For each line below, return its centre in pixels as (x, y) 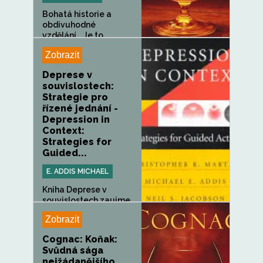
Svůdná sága (73, 250)
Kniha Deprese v (75, 190)
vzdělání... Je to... (75, 35)
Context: (63, 131)
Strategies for (77, 142)
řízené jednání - (80, 108)
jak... (51, 211)
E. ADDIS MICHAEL (77, 171)
